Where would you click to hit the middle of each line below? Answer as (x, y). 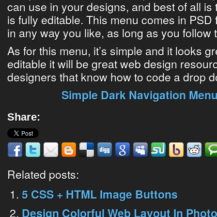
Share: (24, 117)
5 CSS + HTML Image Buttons (100, 194)
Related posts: (43, 174)
